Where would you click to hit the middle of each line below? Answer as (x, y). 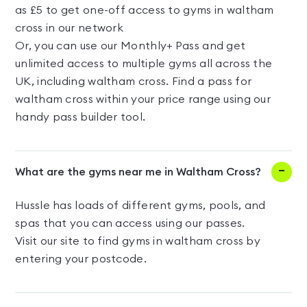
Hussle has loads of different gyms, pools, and (140, 206)
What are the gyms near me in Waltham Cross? (138, 172)
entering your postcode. (81, 259)
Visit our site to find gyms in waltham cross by (138, 242)
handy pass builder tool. (81, 118)
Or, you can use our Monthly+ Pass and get (131, 46)
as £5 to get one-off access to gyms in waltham (145, 11)
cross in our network (70, 28)
